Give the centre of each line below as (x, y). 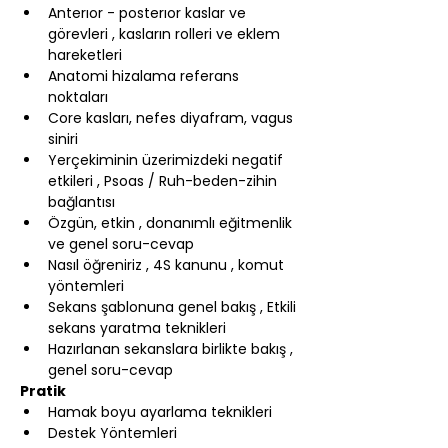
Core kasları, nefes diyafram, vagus (172, 118)
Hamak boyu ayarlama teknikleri (160, 412)
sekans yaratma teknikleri (137, 328)
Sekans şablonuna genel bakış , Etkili (174, 307)
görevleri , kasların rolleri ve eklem (166, 34)
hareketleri (85, 55)
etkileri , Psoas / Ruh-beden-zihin (164, 181)
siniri (63, 139)
